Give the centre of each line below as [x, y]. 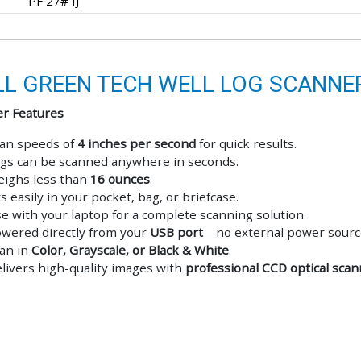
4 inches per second [137, 144]
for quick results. [246, 144]
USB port [176, 232]
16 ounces [120, 179]
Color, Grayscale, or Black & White [130, 250]
